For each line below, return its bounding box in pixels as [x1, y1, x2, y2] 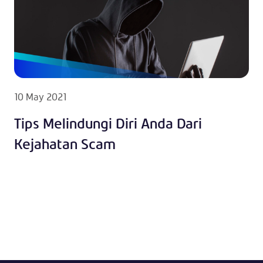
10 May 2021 [14, 90, 66, 103]
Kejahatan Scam [14, 134, 116, 153]
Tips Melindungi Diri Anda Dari [14, 113, 202, 133]
